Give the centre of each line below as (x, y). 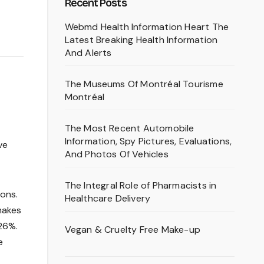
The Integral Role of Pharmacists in (141, 185)
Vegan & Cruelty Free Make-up (133, 230)
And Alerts (88, 53)
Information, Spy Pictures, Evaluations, (148, 141)
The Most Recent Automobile (129, 128)
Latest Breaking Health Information (141, 40)
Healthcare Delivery (108, 198)
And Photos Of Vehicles (116, 154)
